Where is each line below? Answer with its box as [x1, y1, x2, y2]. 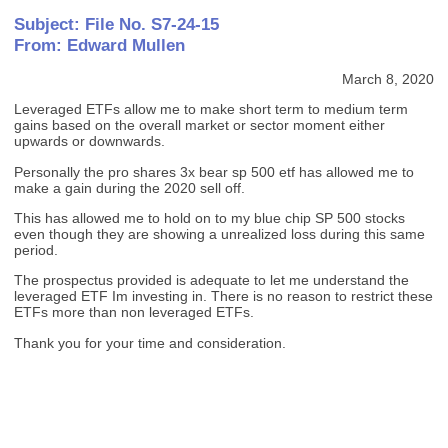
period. [14, 241, 59, 258]
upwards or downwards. [14, 133, 166, 150]
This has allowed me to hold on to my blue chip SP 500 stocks [14, 209, 406, 226]
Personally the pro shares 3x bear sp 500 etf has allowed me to [14, 163, 415, 180]
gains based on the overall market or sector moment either [14, 117, 386, 134]
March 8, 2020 [341, 70, 434, 87]
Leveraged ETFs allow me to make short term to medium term [14, 101, 409, 118]
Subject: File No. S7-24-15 [14, 14, 220, 35]
